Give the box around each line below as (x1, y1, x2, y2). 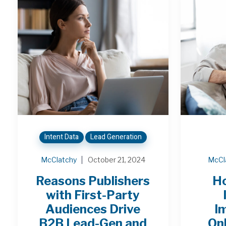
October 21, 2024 (87, 155, 145, 164)
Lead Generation (90, 131, 142, 142)
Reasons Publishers (36, 173, 150, 188)
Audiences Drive (45, 201, 141, 216)
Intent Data (44, 131, 79, 142)
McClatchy (40, 155, 77, 164)
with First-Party (46, 187, 140, 202)
